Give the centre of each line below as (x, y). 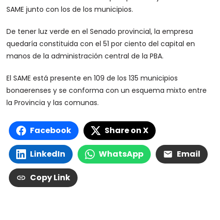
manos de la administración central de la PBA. (85, 56)
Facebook (51, 131)
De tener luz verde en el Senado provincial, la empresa (100, 32)
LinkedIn (48, 154)
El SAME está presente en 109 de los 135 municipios (92, 78)
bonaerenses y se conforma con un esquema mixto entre (107, 91)
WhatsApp (121, 154)
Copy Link (50, 178)
